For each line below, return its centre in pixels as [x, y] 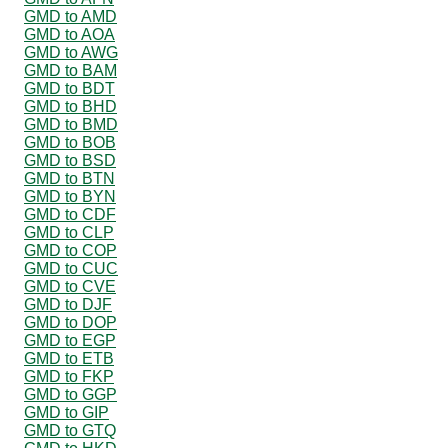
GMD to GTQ [70, 430]
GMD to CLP [69, 232]
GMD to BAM [70, 70]
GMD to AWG [71, 52]
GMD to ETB [69, 358]
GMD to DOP [70, 322]
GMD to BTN [69, 178]
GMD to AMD [70, 16]
